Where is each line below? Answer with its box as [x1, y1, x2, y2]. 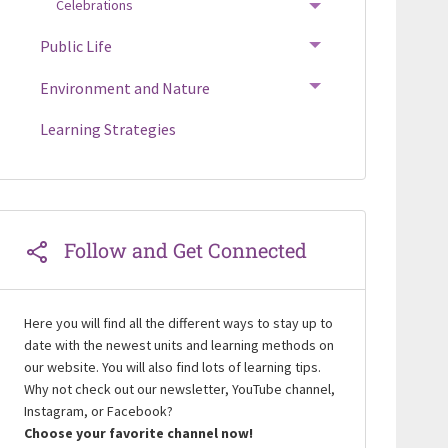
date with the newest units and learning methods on [23, 335, 334, 354]
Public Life [39, 36, 112, 57]
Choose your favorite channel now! [23, 423, 253, 442]
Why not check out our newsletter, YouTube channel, [23, 379, 335, 398]
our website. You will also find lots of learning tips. [23, 357, 321, 376]
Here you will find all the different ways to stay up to [23, 313, 333, 332]
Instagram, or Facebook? [23, 401, 173, 420]
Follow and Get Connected [63, 236, 307, 263]
